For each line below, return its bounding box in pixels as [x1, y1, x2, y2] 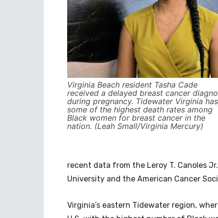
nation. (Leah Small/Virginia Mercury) [67, 121, 203, 131]
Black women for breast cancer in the [67, 113, 205, 123]
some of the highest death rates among [67, 105, 213, 114]
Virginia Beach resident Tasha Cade [67, 80, 198, 90]
